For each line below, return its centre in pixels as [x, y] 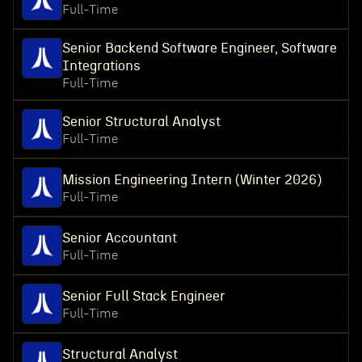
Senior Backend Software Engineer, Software [199, 48]
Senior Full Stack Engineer [143, 296]
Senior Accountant [119, 238]
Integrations [101, 66]
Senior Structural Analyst [141, 122]
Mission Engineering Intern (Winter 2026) [192, 180]
